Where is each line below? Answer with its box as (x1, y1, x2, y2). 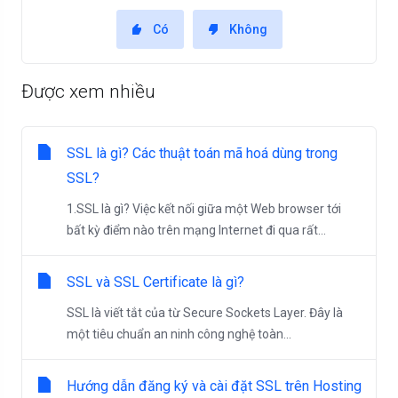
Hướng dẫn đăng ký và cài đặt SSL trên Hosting (67, 378, 362, 394)
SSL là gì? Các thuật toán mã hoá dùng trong (67, 145, 338, 162)
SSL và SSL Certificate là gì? (67, 274, 244, 291)
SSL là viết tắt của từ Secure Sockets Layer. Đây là (67, 306, 343, 320)
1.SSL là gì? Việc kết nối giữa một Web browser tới (67, 202, 341, 216)
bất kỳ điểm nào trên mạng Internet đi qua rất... (67, 223, 326, 237)
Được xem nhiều (21, 81, 155, 102)
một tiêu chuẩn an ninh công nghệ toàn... (67, 327, 291, 341)
